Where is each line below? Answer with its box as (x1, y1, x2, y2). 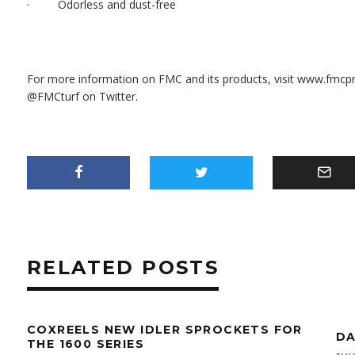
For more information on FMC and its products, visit (27, 71, 297, 86)
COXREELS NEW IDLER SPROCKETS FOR (27, 323, 303, 337)
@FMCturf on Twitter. (27, 89, 138, 104)
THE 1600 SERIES (27, 337, 144, 351)
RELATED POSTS (27, 256, 219, 279)
